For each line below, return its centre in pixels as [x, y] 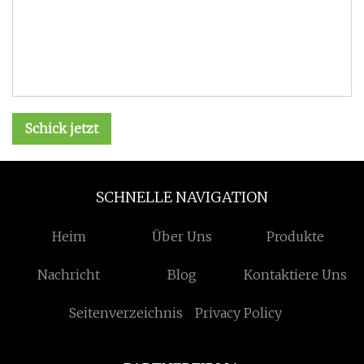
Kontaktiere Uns [295, 275]
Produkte [295, 236]
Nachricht [69, 275]
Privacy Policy [239, 313]
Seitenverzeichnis [126, 313]
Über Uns [182, 236]
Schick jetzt [62, 128]
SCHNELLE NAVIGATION [182, 197]
